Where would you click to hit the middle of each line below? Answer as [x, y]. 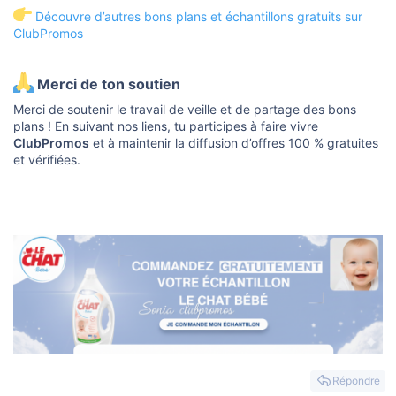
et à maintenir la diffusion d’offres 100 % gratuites [234, 143]
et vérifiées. [47, 160]
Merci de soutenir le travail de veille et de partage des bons [185, 110]
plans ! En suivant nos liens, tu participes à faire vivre [166, 126]
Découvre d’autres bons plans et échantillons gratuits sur [198, 16]
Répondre [356, 381]
